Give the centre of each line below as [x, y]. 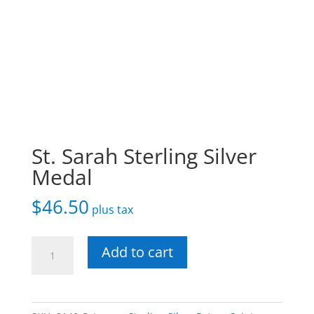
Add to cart [137, 252]
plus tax [112, 209]
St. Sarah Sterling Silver [144, 156]
